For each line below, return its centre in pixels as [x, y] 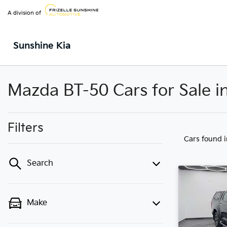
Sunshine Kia [42, 46]
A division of [24, 13]
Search [40, 163]
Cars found [204, 139]
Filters [26, 128]
